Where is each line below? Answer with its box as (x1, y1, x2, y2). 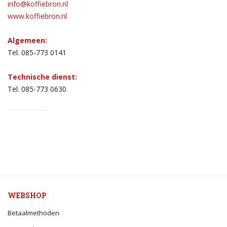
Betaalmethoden (8, 208, 59, 217)
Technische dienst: (8, 71, 77, 82)
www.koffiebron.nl (8, 11, 67, 21)
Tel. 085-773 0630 (8, 84, 66, 94)
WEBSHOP (8, 190, 47, 200)
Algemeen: (8, 35, 47, 45)
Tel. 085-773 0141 (8, 47, 66, 57)
